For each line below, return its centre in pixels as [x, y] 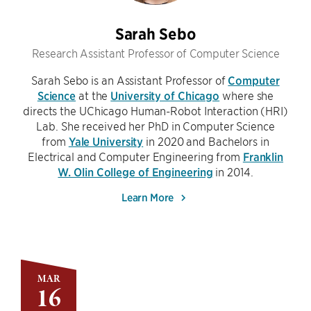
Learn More [149, 196]
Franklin [263, 156]
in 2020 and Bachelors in [206, 141]
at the [93, 95]
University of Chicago [165, 95]
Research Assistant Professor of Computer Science [155, 53]
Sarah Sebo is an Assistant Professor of [130, 80]
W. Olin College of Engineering [135, 171]
